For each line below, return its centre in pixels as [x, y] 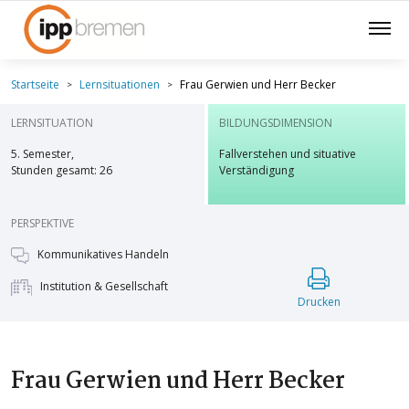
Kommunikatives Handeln [102, 254]
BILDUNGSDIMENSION [276, 123]
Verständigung [257, 170]
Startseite [35, 84]
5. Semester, [42, 154]
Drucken [319, 301]
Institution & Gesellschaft [102, 286]
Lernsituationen [120, 84]
